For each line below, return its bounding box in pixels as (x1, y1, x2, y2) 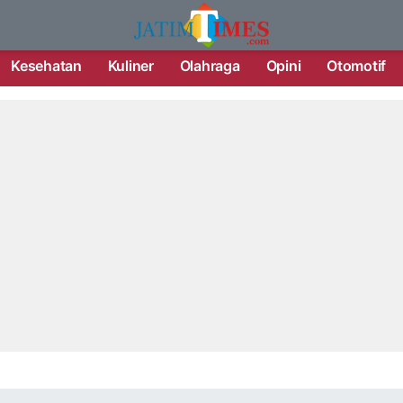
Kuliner (107, 57, 154, 75)
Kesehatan (10, 57, 82, 75)
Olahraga (179, 57, 240, 75)
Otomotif (327, 57, 387, 75)
